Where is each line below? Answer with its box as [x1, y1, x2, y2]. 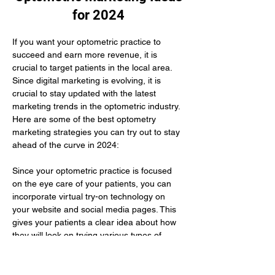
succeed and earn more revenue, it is [12, 50, 160, 60]
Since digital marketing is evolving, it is [12, 76, 163, 85]
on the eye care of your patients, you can [12, 179, 174, 188]
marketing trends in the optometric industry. [12, 101, 182, 111]
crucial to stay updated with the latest [12, 88, 158, 98]
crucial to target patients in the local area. [12, 63, 174, 72]
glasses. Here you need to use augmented [12, 243, 179, 253]
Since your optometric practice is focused [12, 166, 174, 176]
